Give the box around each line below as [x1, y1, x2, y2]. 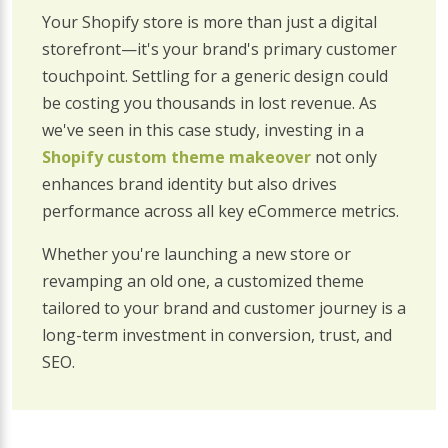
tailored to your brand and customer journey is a [42, 297, 406, 320]
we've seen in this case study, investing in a [42, 119, 364, 142]
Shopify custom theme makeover [42, 146, 311, 169]
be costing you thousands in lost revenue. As [42, 92, 377, 115]
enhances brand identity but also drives [42, 173, 337, 196]
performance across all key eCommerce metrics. [42, 200, 399, 223]
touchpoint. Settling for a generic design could [42, 65, 388, 88]
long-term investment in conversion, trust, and [42, 324, 392, 347]
